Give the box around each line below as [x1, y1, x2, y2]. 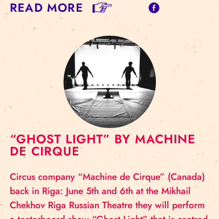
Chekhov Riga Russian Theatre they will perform [10, 198, 205, 212]
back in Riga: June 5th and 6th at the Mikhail [10, 184, 191, 197]
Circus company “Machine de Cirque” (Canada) [10, 170, 205, 183]
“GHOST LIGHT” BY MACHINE [10, 130, 196, 148]
